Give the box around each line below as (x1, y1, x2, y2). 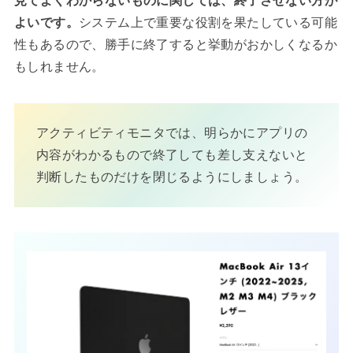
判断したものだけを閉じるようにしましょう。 (35, 169, 308, 186)
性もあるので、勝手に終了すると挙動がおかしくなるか (13, 37, 337, 54)
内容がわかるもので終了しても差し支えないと (35, 147, 308, 164)
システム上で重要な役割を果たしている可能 (78, 15, 337, 32)
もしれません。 (13, 59, 105, 76)
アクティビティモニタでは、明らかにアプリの (35, 125, 308, 142)
